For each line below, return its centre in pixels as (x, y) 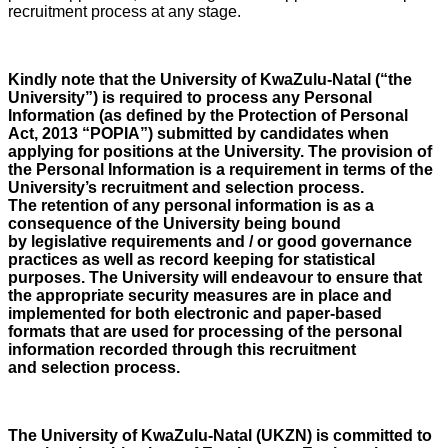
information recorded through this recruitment (182, 349)
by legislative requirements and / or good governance (210, 241)
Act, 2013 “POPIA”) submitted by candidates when (198, 133)
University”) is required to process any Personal (190, 97)
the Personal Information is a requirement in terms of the (220, 169)
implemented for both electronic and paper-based (195, 313)
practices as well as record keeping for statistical (191, 259)
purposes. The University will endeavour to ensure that (215, 277)
